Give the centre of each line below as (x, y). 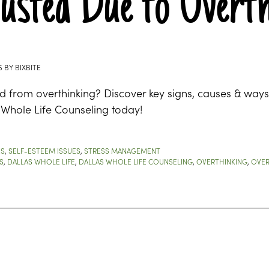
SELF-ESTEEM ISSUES (44, 150)
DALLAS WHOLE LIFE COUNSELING (136, 161)
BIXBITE (28, 67)
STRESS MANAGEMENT (122, 150)
